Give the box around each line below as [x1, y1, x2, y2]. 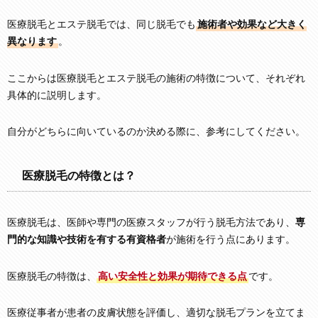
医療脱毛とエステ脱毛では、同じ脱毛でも [7, 19, 196, 31]
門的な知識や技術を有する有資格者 [7, 234, 166, 246]
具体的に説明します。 [7, 89, 106, 101]
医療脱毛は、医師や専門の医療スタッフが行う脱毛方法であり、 [7, 217, 295, 229]
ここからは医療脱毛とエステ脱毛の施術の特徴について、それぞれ [7, 72, 305, 84]
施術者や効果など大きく [197, 19, 307, 31]
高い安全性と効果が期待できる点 [98, 270, 247, 282]
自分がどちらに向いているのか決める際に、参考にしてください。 [7, 126, 305, 137]
